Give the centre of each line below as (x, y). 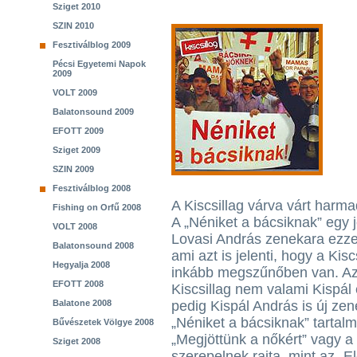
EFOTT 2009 (78, 131)
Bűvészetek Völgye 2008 (103, 322)
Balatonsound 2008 (93, 245)
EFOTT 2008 (78, 284)
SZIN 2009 (73, 169)
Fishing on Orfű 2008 (97, 207)
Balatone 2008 (82, 303)
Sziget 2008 (76, 341)
